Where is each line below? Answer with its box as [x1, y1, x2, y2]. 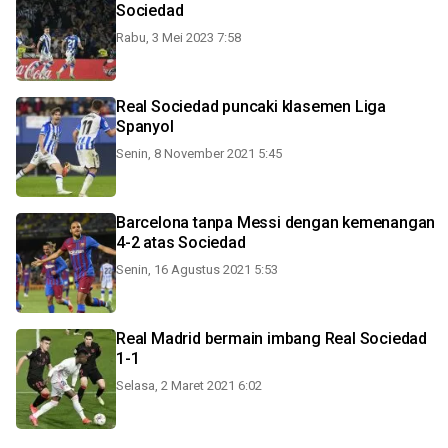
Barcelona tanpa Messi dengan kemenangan [116, 213, 436, 232]
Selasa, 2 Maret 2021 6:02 [116, 378, 262, 393]
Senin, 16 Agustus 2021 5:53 [116, 262, 278, 277]
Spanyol [116, 117, 174, 136]
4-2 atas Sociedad [116, 233, 246, 252]
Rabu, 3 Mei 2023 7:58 [116, 30, 241, 45]
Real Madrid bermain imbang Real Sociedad [116, 329, 427, 348]
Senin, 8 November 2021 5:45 [116, 146, 282, 161]
